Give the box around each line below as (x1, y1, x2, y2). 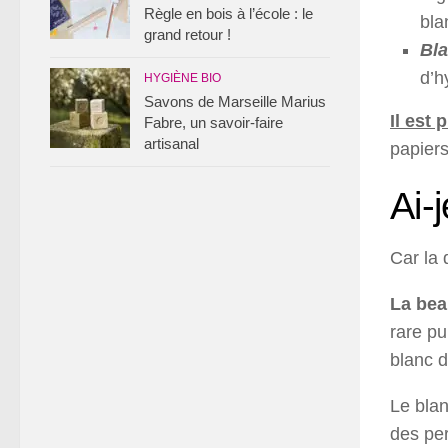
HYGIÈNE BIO (144, 71, 221, 85)
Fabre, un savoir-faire (144, 114, 283, 131)
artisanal (144, 135, 199, 152)
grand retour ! (144, 26, 231, 43)
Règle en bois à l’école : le (144, 5, 313, 22)
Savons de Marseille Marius (144, 93, 326, 110)
